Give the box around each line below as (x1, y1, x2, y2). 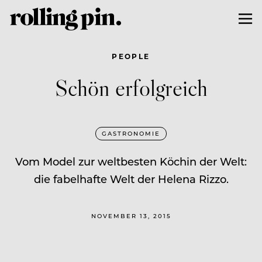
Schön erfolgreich (54, 73, 208, 102)
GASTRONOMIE (102, 129, 160, 137)
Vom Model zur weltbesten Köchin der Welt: (15, 154, 247, 168)
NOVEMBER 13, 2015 (91, 211, 171, 220)
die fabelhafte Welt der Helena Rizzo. (33, 171, 229, 186)
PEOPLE (112, 51, 150, 61)
